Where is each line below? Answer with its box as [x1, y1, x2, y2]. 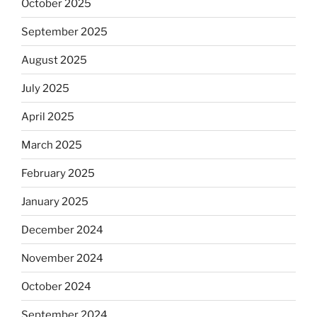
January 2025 [21, 195, 88, 208]
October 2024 [21, 279, 91, 293]
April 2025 [21, 110, 74, 123]
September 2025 [21, 25, 108, 38]
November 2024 [21, 251, 103, 265]
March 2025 [21, 138, 82, 151]
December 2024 [21, 223, 103, 236]
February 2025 [21, 166, 95, 180]
